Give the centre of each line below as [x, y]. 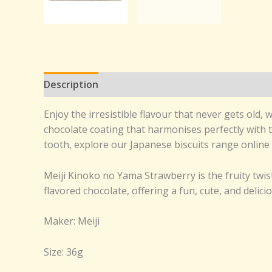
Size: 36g [63, 252]
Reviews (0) [138, 85]
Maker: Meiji [72, 221]
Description [71, 85]
